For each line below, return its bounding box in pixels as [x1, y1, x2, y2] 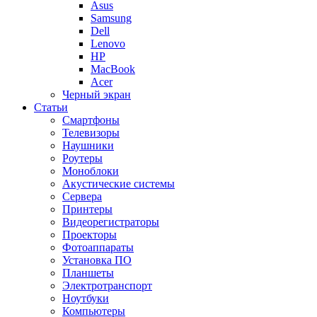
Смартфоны [62, 114, 120, 127]
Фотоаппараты [62, 241, 134, 254]
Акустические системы [62, 178, 175, 190]
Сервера [62, 190, 102, 203]
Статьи [34, 101, 68, 114]
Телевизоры [62, 127, 120, 139]
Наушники [62, 139, 114, 152]
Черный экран [62, 88, 131, 101]
